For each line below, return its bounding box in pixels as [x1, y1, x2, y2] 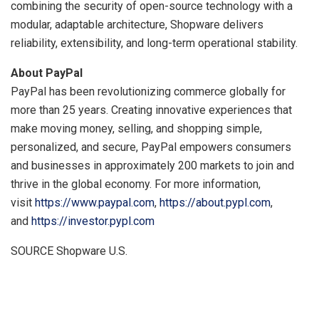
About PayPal [11, 66, 83, 80]
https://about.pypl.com [159, 195, 271, 209]
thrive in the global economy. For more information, [11, 177, 261, 191]
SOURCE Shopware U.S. [11, 244, 127, 258]
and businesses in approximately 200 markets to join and [11, 158, 294, 172]
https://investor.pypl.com [31, 214, 155, 228]
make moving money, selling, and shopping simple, [11, 121, 262, 135]
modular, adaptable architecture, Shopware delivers [11, 17, 263, 31]
